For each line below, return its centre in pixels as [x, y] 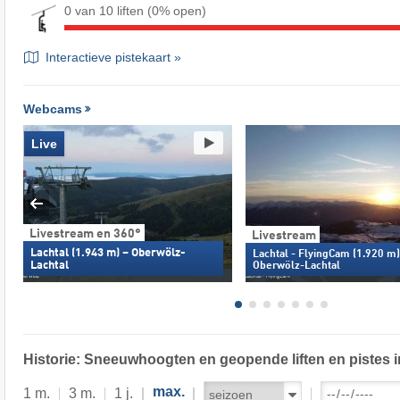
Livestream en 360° [85, 233]
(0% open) [176, 10]
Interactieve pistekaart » [109, 57]
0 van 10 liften [105, 10]
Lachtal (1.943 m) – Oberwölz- [108, 253]
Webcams [52, 108]
